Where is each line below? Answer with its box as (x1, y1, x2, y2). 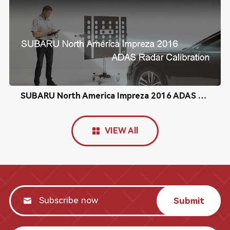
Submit (173, 195, 204, 206)
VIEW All (104, 126, 138, 136)
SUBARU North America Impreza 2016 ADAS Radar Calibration (198, 91, 206, 101)
